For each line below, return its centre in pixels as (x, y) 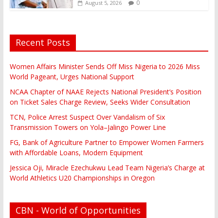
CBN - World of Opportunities (78, 210)
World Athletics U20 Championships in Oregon (82, 178)
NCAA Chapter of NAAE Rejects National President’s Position (105, 91)
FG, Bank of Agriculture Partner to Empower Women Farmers (107, 142)
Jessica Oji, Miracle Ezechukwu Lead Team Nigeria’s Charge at (107, 167)
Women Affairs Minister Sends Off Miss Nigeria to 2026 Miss (105, 66)
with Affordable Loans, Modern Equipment (76, 152)
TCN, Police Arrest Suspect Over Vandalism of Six (87, 117)
